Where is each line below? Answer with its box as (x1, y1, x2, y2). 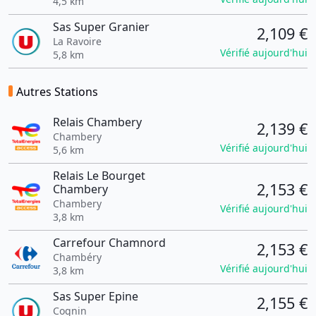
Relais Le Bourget (52, 168, 145, 183)
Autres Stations (16, 84, 98, 99)
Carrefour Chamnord (52, 235, 166, 250)
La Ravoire (52, 35, 102, 48)
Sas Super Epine (52, 288, 138, 304)
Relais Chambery (52, 114, 142, 130)
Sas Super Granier (52, 19, 150, 35)
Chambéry (52, 250, 102, 264)
